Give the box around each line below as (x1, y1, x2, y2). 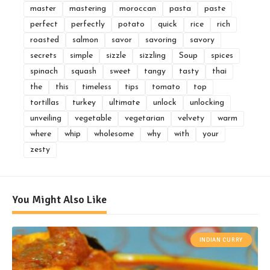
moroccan (119, 4, 156, 14)
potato (118, 20, 145, 30)
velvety (178, 114, 204, 124)
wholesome (94, 130, 134, 139)
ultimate (109, 98, 140, 108)
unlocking (190, 98, 224, 108)
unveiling (30, 114, 61, 124)
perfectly (71, 20, 105, 30)
